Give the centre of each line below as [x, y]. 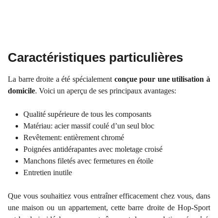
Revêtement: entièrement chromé [74, 138]
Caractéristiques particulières [95, 58]
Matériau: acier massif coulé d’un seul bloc [89, 126]
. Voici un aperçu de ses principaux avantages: [106, 91]
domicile [21, 91]
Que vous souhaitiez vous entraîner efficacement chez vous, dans [109, 196]
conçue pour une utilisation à [162, 79]
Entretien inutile [48, 173]
